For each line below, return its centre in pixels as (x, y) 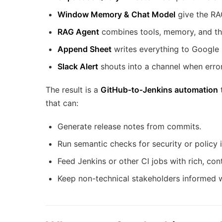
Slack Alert (78, 67)
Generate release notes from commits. (129, 127)
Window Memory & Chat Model (116, 15)
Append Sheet (84, 49)
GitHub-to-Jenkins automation (159, 90)
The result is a (73, 90)
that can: (62, 103)
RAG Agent (78, 32)
